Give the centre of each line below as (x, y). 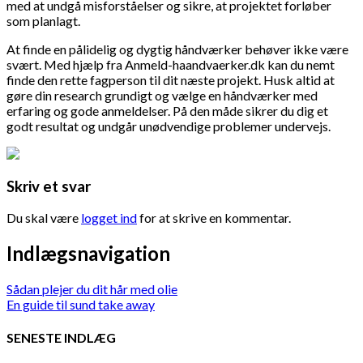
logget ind (109, 218)
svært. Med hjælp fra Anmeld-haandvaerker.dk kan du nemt (171, 64)
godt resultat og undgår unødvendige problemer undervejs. (169, 126)
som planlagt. (43, 21)
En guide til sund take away (81, 305)
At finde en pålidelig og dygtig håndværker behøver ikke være (177, 49)
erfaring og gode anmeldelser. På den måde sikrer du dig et (167, 111)
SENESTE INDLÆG (61, 337)
